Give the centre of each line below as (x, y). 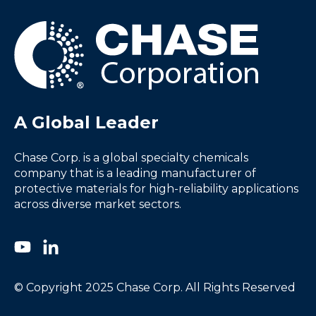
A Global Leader (86, 123)
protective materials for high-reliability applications (156, 188)
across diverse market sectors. (98, 204)
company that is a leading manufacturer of (135, 173)
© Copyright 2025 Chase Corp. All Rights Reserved (155, 288)
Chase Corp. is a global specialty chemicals (131, 157)
